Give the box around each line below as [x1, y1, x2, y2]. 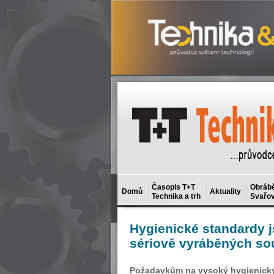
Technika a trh [152, 192, 201, 201]
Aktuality [210, 187, 241, 196]
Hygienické [130, 221, 199, 235]
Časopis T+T [152, 183, 195, 191]
